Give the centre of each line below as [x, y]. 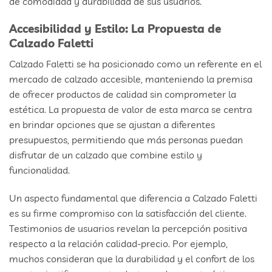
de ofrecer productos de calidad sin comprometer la [123, 94]
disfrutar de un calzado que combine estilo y [106, 155]
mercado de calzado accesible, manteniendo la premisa [131, 79]
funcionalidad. [39, 170]
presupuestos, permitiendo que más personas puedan [126, 140]
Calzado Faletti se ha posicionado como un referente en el [135, 64]
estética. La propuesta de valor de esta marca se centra [131, 110]
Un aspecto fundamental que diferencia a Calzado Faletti [133, 198]
